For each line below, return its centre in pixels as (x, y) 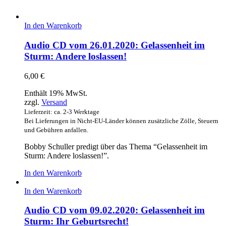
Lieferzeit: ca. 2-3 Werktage (62, 111)
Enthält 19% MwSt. (56, 93)
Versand (54, 102)
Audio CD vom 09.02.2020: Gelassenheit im (115, 210)
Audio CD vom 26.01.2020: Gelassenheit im (115, 45)
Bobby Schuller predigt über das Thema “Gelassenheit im (116, 146)
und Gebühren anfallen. (56, 130)
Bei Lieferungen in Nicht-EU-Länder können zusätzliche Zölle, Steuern (121, 121)
